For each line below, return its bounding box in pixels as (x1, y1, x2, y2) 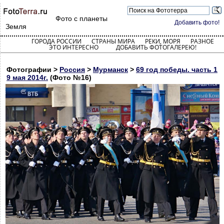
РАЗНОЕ (190, 37, 214, 45)
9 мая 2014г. (6, 73, 48, 81)
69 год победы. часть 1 (136, 65, 217, 73)
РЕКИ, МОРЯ (144, 37, 180, 45)
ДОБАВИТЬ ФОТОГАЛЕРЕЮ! (115, 43, 196, 51)
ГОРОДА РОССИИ (31, 37, 81, 45)
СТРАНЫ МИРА (91, 37, 135, 45)
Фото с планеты (55, 14, 107, 22)
